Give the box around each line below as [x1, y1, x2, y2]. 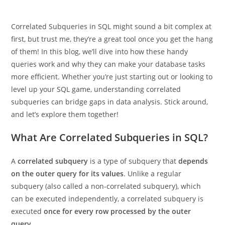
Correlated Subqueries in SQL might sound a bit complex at [11, 38, 212, 48]
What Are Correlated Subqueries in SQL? [11, 147, 208, 161]
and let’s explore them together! [11, 126, 119, 136]
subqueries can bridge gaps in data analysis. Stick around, [11, 114, 208, 123]
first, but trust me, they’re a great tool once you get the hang [11, 51, 213, 60]
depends [178, 173, 208, 182]
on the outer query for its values [11, 185, 124, 195]
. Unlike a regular [124, 185, 182, 195]
